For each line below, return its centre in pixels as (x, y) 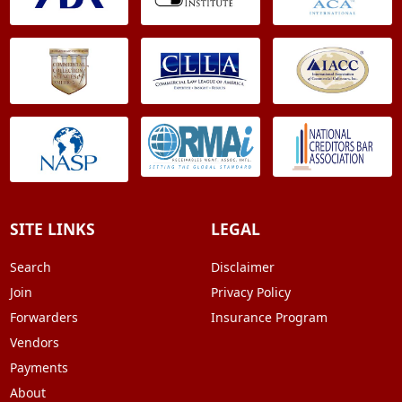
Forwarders (44, 318)
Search (30, 267)
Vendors (34, 343)
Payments (39, 368)
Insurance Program (269, 318)
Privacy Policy (250, 293)
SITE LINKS (52, 229)
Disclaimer (242, 267)
